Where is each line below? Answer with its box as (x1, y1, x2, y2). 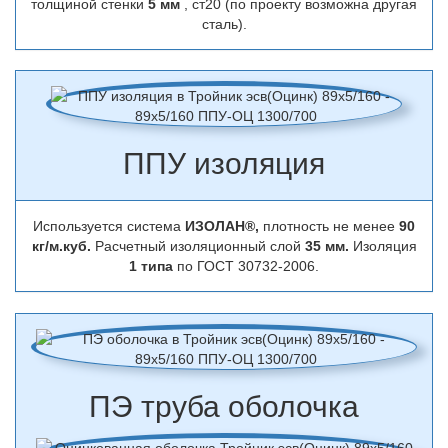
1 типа (129, 258, 177, 274)
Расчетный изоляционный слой (94, 238, 305, 254)
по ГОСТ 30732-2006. (177, 258, 319, 274)
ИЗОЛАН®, (185, 218, 263, 234)
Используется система (33, 218, 185, 234)
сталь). (201, 16, 247, 32)
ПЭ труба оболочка (89, 390, 359, 423)
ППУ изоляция (123, 147, 325, 180)
